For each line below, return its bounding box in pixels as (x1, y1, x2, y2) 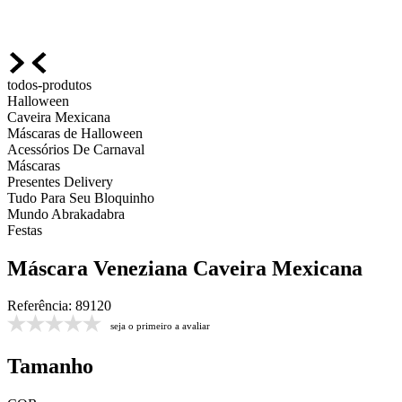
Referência (7, 298, 68, 314)
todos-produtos (7, 76, 92, 92)
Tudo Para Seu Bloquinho (7, 189, 154, 205)
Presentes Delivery (7, 173, 113, 189)
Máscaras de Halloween (7, 125, 143, 141)
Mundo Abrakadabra (7, 205, 125, 222)
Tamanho (7, 354, 93, 379)
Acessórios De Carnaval (7, 141, 144, 157)
